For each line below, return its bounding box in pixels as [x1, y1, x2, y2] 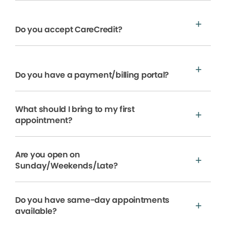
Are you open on [15, 149, 80, 161]
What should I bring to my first [15, 103, 135, 116]
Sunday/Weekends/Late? [15, 160, 118, 172]
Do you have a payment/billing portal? [15, 69, 169, 81]
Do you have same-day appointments [15, 194, 170, 206]
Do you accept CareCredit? [15, 24, 123, 36]
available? [15, 205, 57, 217]
